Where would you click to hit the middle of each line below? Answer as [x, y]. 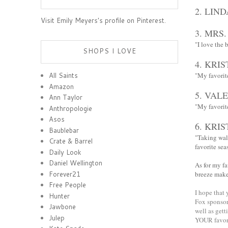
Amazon [62, 86]
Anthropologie [71, 108]
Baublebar [64, 130]
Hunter [60, 196]
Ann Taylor [66, 97]
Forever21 [65, 174]
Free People [68, 185]
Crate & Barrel [71, 141]
